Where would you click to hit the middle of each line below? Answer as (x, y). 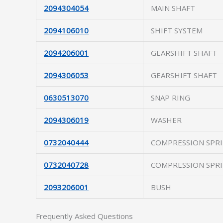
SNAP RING (170, 98)
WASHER (166, 120)
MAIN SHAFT (173, 8)
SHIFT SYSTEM (177, 30)
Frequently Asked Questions (84, 216)
